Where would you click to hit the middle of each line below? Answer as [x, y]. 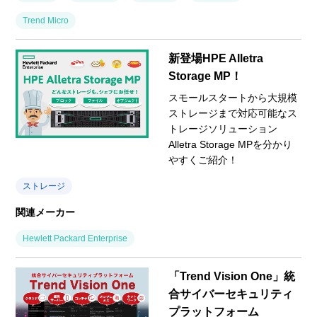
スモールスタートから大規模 [233, 97]
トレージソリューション [223, 128]
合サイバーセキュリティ [231, 294]
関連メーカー [46, 212]
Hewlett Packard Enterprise [75, 238]
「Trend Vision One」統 [232, 276]
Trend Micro [46, 20]
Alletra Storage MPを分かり [230, 144]
